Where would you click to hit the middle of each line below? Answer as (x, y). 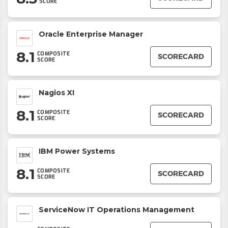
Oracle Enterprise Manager (91, 34)
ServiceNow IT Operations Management (117, 210)
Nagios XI (56, 93)
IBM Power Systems (77, 151)
